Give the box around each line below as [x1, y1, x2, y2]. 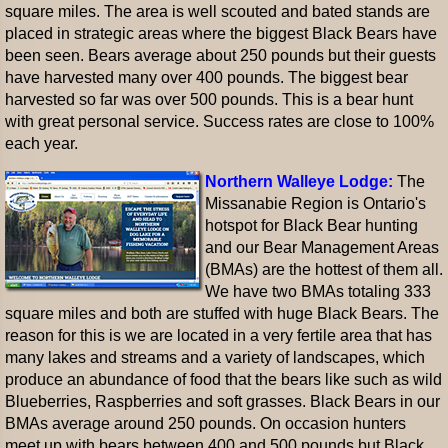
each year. [5, 135, 78, 152]
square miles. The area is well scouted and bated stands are [5, 3, 430, 20]
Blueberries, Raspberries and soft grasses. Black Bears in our [5, 393, 440, 410]
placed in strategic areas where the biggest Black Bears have [5, 25, 437, 42]
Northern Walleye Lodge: [205, 173, 393, 190]
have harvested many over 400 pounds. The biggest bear [5, 69, 408, 86]
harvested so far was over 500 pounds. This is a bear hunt [5, 91, 413, 108]
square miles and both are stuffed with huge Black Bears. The [5, 305, 439, 322]
